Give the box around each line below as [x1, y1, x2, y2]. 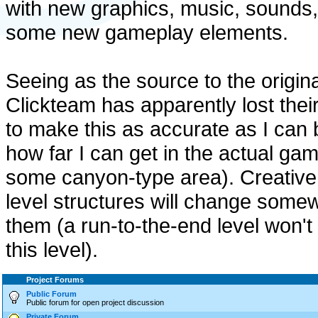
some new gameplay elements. [6, 21, 288, 44]
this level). [6, 238, 98, 261]
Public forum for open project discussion [26, 298, 164, 307]
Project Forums [26, 275, 84, 284]
